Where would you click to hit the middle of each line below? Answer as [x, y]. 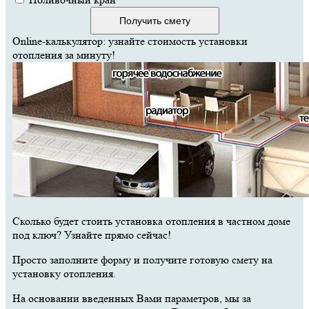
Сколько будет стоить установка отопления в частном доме [151, 221]
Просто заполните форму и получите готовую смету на [142, 259]
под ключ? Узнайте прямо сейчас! [92, 235]
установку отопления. [64, 273]
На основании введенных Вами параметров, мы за [132, 298]
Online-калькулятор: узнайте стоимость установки [130, 41]
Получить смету [154, 20]
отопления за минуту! [64, 54]
